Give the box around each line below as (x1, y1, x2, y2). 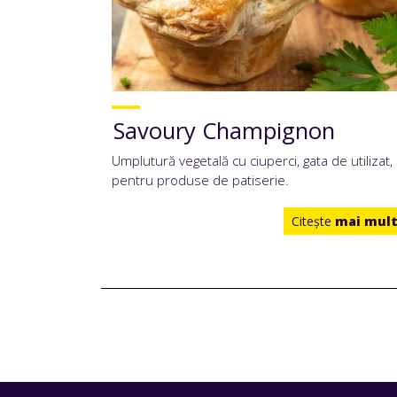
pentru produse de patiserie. (112, 170, 289, 189)
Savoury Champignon (113, 115, 335, 147)
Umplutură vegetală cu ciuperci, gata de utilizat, (112, 151, 393, 169)
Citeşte (292, 212, 335, 230)
